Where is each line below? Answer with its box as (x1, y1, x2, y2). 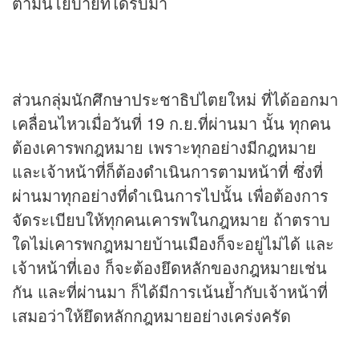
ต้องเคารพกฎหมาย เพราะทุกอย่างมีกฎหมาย (12, 135, 317, 159)
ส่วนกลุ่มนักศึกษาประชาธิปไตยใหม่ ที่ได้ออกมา (12, 87, 338, 111)
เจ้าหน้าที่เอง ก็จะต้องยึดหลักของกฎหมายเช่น (12, 256, 327, 280)
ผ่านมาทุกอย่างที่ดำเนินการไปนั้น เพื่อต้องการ (12, 184, 329, 208)
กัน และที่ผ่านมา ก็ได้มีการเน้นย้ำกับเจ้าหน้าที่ (12, 280, 328, 304)
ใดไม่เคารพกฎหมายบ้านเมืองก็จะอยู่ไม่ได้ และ (12, 232, 334, 256)
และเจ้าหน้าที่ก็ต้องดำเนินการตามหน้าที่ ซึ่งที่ (12, 159, 323, 184)
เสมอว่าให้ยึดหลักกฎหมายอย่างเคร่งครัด (12, 304, 291, 328)
